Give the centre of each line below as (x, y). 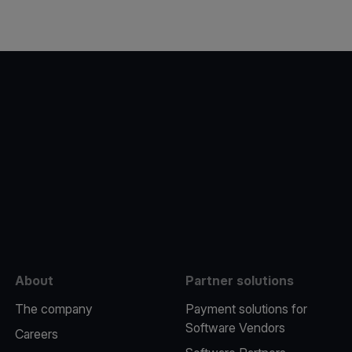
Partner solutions (239, 280)
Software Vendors (235, 328)
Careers (36, 334)
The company (53, 309)
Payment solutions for (246, 309)
